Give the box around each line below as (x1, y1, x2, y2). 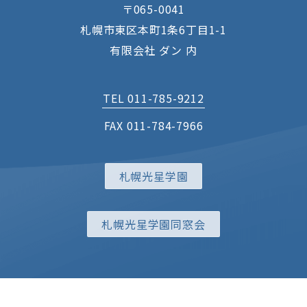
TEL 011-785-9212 (103, 90, 204, 107)
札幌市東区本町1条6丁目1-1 (79, 21, 227, 38)
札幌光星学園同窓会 (101, 216, 206, 233)
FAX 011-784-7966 (103, 117, 204, 134)
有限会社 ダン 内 (110, 42, 197, 59)
